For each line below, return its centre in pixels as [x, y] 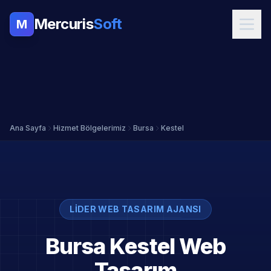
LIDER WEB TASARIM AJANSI [135, 209]
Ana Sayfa [28, 128]
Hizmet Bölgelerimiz [90, 128]
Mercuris [64, 24]
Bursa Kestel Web [135, 246]
